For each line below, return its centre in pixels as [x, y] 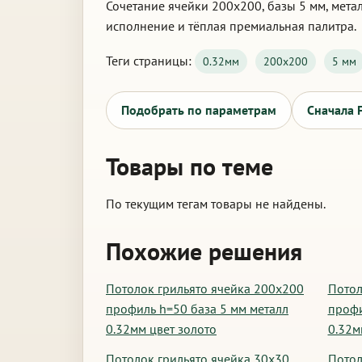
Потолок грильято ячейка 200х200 [205, 288]
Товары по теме [189, 166]
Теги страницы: [150, 61]
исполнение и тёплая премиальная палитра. [231, 26]
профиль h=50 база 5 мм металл [197, 309]
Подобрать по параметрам [199, 110]
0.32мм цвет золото [161, 329]
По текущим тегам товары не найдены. [216, 204]
